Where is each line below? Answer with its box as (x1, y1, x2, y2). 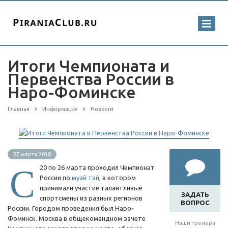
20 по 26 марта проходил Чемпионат (40, 164, 155, 172)
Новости (91, 106, 113, 112)
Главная (8, 106, 30, 112)
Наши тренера (175, 220, 215, 226)
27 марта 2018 (13, 151, 51, 158)
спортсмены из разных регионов (40, 194, 142, 202)
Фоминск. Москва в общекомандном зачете (8, 215, 146, 222)
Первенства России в (8, 70, 174, 88)
